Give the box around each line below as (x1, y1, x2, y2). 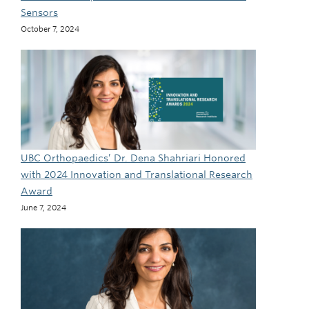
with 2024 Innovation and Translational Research (21, 169, 252, 181)
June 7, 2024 (21, 203, 66, 213)
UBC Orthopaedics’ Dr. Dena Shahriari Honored (21, 152, 246, 164)
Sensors (21, 7, 58, 19)
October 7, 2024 (21, 24, 79, 34)
